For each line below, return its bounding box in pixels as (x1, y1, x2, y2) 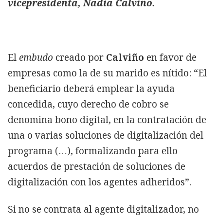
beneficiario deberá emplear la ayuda (8, 82, 175, 95)
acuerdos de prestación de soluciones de (8, 160, 185, 173)
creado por (53, 51, 106, 64)
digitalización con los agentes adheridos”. (8, 175, 191, 188)
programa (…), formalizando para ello (8, 144, 178, 157)
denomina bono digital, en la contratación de (8, 113, 206, 126)
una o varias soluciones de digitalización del (8, 128, 203, 142)
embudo (19, 51, 53, 64)
